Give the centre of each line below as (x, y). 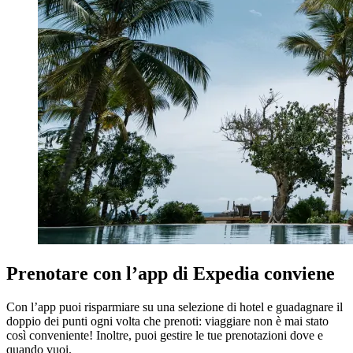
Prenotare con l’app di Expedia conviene (171, 273)
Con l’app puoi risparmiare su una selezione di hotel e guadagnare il (175, 307)
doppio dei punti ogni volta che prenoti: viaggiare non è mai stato (167, 321)
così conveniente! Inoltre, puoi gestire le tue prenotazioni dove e (165, 335)
